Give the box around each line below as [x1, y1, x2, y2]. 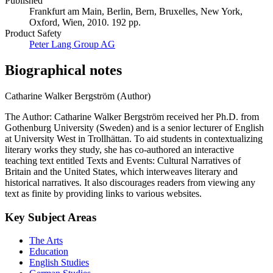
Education [29, 246, 68, 257]
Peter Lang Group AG [29, 39, 115, 50]
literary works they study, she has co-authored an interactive [5, 144, 234, 155]
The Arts [29, 235, 63, 246]
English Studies [29, 257, 89, 268]
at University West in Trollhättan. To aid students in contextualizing [5, 133, 263, 144]
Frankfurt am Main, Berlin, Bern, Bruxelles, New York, [29, 6, 243, 17]
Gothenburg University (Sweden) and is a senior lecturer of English [5, 122, 264, 133]
